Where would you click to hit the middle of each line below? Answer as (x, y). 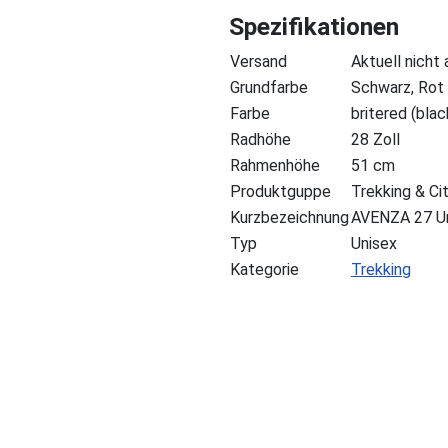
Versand (258, 61)
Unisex (373, 243)
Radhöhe (260, 139)
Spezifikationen (313, 26)
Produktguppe (280, 191)
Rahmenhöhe (274, 165)
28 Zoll (375, 139)
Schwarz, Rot (397, 87)
